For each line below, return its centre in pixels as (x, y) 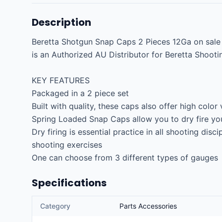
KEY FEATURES (61, 80)
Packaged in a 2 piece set (80, 93)
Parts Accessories (148, 206)
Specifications (69, 183)
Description (61, 22)
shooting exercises (67, 145)
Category (55, 206)
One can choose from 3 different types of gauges (125, 158)
